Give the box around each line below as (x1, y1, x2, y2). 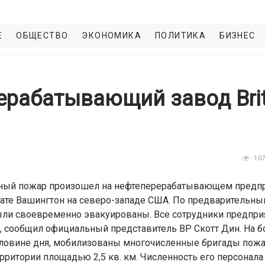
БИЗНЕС (219, 31, 256, 40)
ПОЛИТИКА (155, 31, 206, 40)
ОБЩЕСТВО (16, 31, 69, 40)
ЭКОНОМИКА (82, 31, 142, 40)
